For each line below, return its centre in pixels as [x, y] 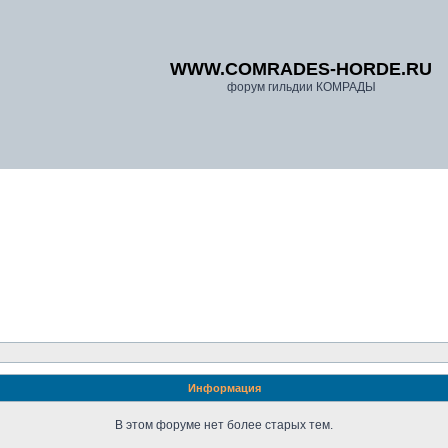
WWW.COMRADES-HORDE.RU [301, 69]
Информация [224, 388]
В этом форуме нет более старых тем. [224, 425]
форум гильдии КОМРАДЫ [301, 87]
